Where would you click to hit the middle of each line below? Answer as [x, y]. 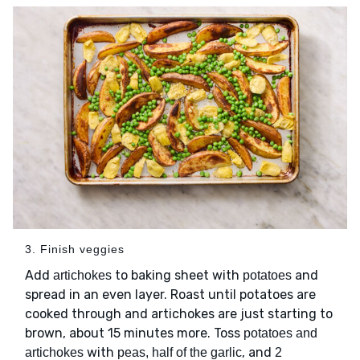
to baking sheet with [177, 276]
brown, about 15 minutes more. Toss [134, 333]
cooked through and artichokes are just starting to [179, 314]
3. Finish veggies [75, 250]
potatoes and [280, 333]
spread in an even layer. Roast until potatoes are [170, 295]
